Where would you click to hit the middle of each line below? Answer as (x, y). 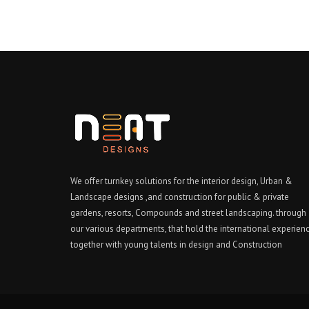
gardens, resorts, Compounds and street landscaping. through (188, 213)
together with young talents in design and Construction (176, 245)
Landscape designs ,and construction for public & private (180, 197)
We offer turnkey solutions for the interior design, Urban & (181, 181)
